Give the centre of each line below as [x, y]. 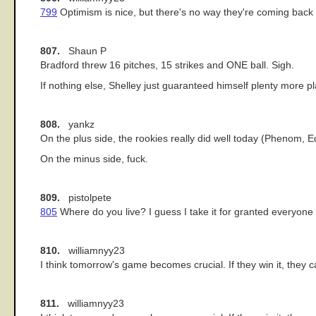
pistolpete [86, 197]
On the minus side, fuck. [94, 159]
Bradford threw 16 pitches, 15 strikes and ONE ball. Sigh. [167, 66]
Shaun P [83, 51]
